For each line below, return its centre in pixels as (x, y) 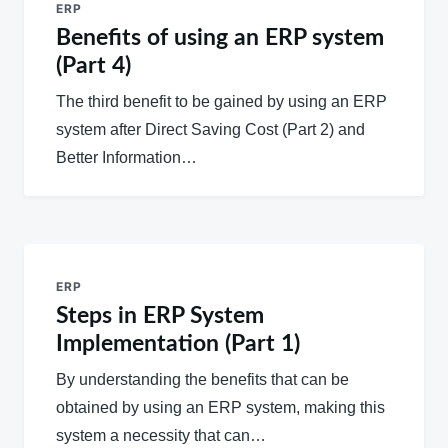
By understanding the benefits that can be (202, 379)
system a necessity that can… (161, 435)
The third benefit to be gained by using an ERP (221, 101)
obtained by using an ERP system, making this (220, 407)
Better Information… (126, 157)
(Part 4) (93, 65)
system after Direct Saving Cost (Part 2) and (210, 129)
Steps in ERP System (160, 315)
